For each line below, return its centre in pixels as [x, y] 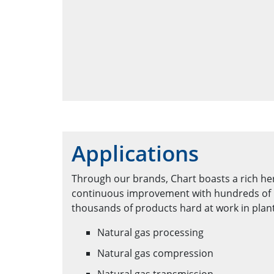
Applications [135, 154]
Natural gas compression [155, 254]
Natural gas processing [150, 233]
